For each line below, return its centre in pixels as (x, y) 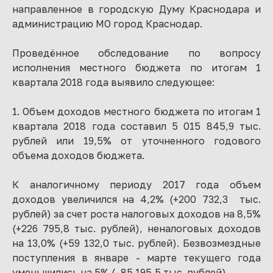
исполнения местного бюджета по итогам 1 (136, 68)
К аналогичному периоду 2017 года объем (136, 185)
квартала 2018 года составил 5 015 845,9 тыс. (136, 126)
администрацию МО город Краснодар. (107, 24)
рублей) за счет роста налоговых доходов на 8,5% (136, 214)
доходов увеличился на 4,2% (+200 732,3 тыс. (136, 199)
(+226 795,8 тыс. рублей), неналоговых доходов (136, 229)
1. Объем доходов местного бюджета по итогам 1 (136, 112)
